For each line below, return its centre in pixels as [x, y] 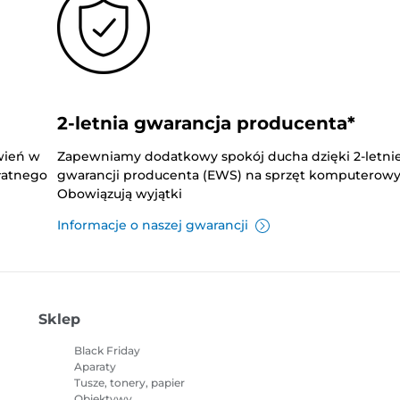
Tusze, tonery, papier [129, 383]
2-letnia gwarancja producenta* [206, 124]
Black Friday [107, 351]
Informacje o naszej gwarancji [152, 225]
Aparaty [95, 367]
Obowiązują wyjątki [119, 194]
